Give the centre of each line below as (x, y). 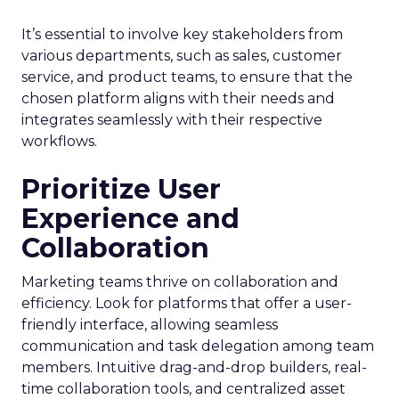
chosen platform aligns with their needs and (178, 98)
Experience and (130, 219)
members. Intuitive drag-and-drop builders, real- (194, 367)
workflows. (59, 141)
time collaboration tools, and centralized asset (183, 389)
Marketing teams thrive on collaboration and (180, 282)
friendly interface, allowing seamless (150, 325)
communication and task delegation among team (198, 346)
